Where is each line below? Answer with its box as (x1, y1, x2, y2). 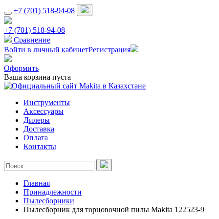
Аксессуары (23, 107, 64, 115)
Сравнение (14, 36, 50, 44)
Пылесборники (23, 197, 74, 205)
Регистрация (88, 45, 131, 54)
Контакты (23, 142, 56, 151)
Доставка (23, 125, 54, 133)
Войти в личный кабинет (4, 45, 88, 54)
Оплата (23, 133, 48, 142)
